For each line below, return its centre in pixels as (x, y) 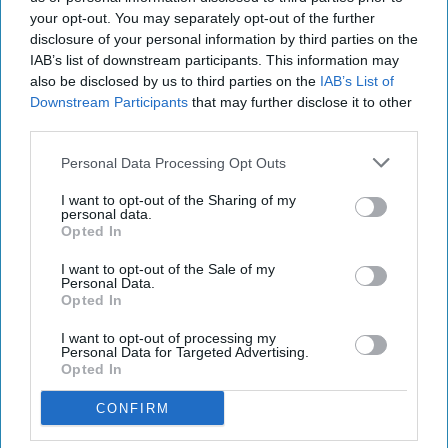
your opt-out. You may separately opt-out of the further (202, 18)
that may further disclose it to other (300, 102)
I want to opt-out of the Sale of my (168, 269)
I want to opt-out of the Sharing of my (178, 200)
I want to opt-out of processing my (168, 338)
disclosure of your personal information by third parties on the (224, 39)
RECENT (68, 395)
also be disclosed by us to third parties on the (175, 81)
